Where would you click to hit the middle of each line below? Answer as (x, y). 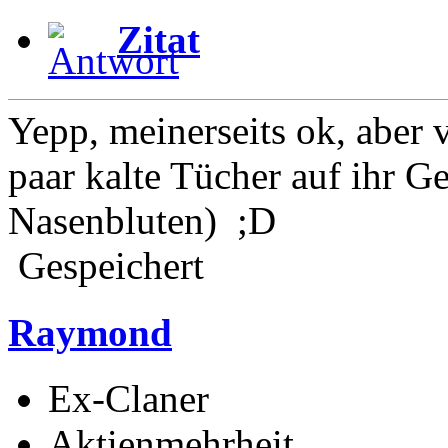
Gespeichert (106, 266)
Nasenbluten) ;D (142, 221)
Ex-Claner (128, 398)
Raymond (90, 332)
